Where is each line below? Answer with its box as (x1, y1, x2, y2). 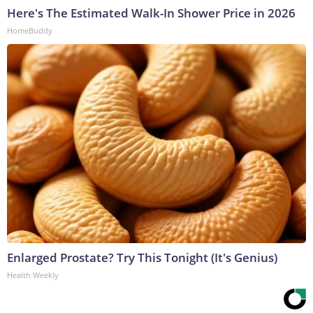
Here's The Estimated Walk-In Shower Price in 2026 (7, 4, 296, 21)
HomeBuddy (7, 24, 52, 36)
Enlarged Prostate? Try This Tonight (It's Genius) (7, 249, 277, 265)
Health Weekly (7, 269, 59, 280)
